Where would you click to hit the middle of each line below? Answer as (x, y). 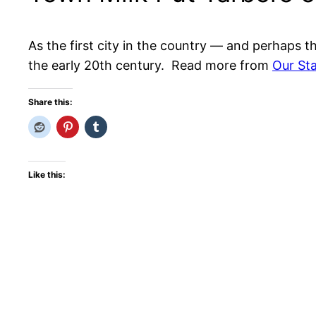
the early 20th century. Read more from (150, 66)
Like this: (47, 175)
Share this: (50, 102)
